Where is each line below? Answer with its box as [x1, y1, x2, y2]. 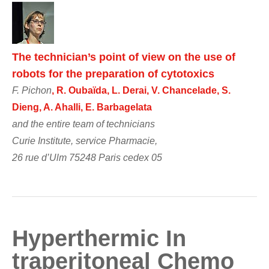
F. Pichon [12, 85, 52, 95]
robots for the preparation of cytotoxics [12, 67, 214, 80]
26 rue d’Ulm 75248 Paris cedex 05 [12, 152, 162, 163]
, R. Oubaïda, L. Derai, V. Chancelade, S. [52, 85, 231, 95]
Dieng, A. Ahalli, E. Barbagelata [12, 101, 152, 112]
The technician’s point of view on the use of [12, 50, 235, 63]
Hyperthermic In [12, 225, 186, 251]
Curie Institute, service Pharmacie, [12, 135, 157, 146]
